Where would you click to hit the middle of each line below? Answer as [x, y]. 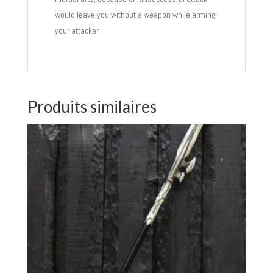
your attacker [76, 31]
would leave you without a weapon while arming [135, 15]
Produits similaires [92, 107]
